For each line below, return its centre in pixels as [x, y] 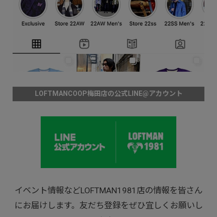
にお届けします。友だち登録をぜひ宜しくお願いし [108, 206]
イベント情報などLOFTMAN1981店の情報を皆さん [108, 191]
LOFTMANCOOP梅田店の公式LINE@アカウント [108, 94]
